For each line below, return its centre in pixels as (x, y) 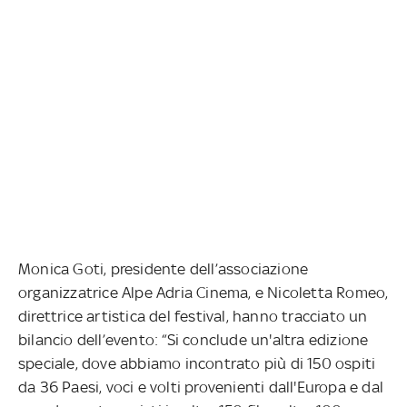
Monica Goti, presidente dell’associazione (164, 268)
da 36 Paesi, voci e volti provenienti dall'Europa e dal (201, 387)
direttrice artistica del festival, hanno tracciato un (193, 316)
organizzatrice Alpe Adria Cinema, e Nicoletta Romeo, (203, 292)
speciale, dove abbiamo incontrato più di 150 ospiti (197, 363)
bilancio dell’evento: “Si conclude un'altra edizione (194, 339)
